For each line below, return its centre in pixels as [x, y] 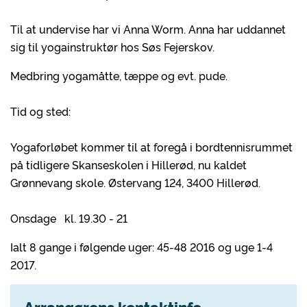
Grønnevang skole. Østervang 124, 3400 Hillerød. [135, 182]
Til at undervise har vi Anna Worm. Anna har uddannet [148, 29]
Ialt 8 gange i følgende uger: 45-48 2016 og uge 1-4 [142, 247]
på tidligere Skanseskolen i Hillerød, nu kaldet [128, 164]
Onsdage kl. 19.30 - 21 [70, 218]
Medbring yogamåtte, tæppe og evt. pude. [119, 75]
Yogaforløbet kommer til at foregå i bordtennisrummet [151, 147]
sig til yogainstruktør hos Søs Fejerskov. [115, 47]
